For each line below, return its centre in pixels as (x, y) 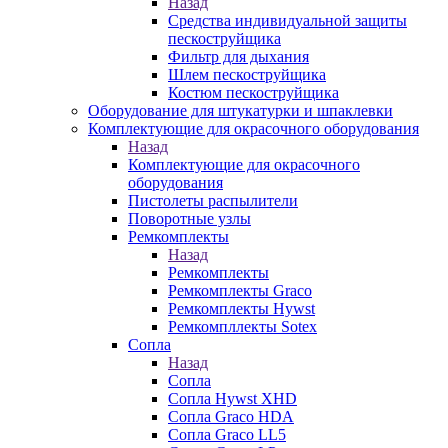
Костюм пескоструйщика (253, 92)
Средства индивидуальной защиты (287, 20)
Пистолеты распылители (213, 200)
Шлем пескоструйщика (247, 74)
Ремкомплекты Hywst (241, 308)
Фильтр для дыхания (238, 56)
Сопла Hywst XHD (232, 398)
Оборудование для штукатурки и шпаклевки (240, 110)
